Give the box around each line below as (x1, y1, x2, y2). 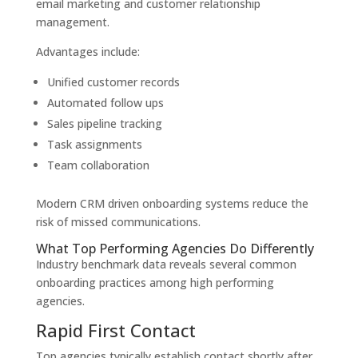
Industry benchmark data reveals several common (35, 257, 296, 272)
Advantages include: (35, 44, 140, 60)
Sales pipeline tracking (46, 116, 162, 132)
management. (35, 14, 109, 30)
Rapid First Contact (35, 318, 196, 343)
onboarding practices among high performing (35, 275, 274, 291)
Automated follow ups (46, 95, 164, 111)
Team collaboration (46, 157, 149, 173)
